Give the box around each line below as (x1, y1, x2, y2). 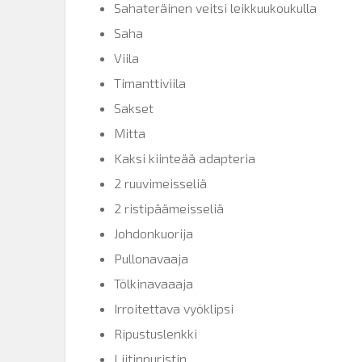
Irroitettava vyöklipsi (114, 300, 234, 316)
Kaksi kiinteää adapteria (114, 149, 255, 166)
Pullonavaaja (114, 250, 188, 266)
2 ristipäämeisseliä (114, 200, 224, 216)
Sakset (114, 99, 154, 116)
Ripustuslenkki (114, 325, 197, 341)
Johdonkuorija (114, 225, 193, 241)
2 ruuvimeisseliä (114, 175, 207, 191)
